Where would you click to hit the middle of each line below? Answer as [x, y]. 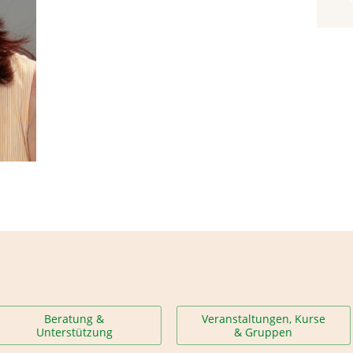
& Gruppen [264, 332]
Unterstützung [74, 332]
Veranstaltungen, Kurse [263, 318]
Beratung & [74, 318]
